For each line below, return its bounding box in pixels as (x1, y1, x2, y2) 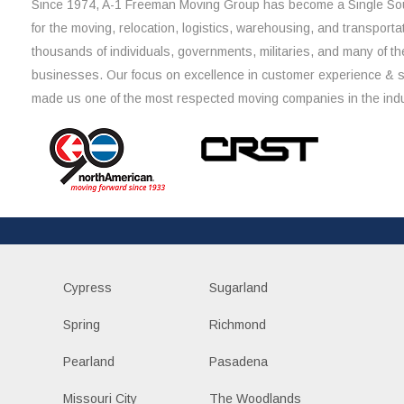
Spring (63, 317, 100, 333)
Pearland (63, 354, 115, 370)
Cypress (63, 280, 112, 296)
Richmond (208, 317, 266, 333)
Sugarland (208, 280, 268, 296)
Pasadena (208, 354, 268, 370)
